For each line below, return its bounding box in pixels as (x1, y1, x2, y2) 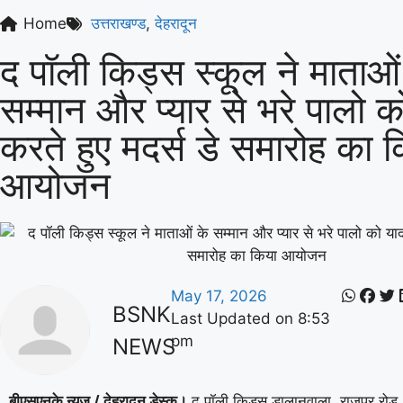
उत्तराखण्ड (90, 14, 146, 32)
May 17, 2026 (170, 287, 267, 305)
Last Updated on (170, 309, 293, 327)
